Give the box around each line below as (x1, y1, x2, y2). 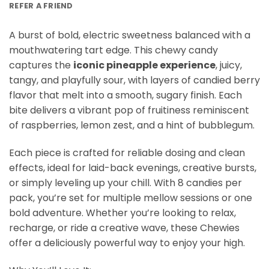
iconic (73, 58, 106, 72)
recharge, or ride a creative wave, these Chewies (9, 220, 240, 235)
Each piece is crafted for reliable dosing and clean (9, 145, 245, 160)
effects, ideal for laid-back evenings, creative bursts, (9, 160, 256, 175)
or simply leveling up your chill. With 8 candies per (9, 175, 242, 190)
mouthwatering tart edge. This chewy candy (9, 43, 218, 57)
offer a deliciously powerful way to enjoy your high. (9, 235, 245, 250)
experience (160, 58, 216, 72)
